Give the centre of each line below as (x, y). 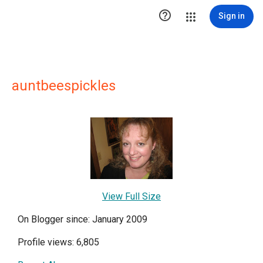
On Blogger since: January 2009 (82, 219)
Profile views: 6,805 (58, 242)
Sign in (232, 16)
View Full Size (131, 196)
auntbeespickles (64, 86)
